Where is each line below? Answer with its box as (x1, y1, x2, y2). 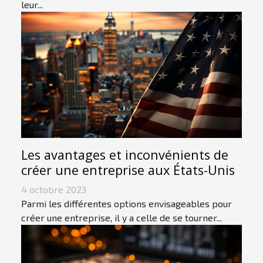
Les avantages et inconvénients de (21, 146, 228, 163)
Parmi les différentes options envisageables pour (21, 197, 232, 209)
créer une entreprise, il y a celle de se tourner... (21, 211, 222, 223)
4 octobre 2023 (21, 183, 86, 195)
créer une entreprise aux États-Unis (21, 161, 235, 178)
